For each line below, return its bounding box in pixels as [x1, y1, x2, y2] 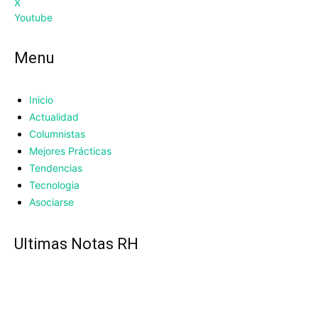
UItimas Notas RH [14, 235, 138, 253]
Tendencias [29, 162, 82, 175]
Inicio [29, 94, 53, 106]
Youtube [14, 11, 53, 24]
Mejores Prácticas [29, 145, 111, 158]
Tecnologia [29, 179, 79, 192]
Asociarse [29, 196, 74, 209]
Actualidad [29, 111, 79, 124]
